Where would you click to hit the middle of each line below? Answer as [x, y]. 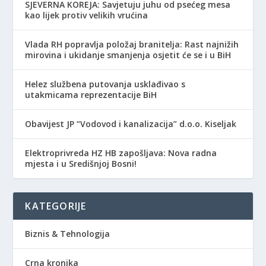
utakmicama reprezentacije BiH [91, 94]
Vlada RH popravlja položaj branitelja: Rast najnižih [132, 44]
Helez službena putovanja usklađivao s [105, 84]
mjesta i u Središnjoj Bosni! [81, 163]
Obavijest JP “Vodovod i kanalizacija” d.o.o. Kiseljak [131, 123]
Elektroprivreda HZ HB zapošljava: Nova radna [121, 153]
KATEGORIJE [56, 206]
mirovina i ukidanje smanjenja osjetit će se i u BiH [128, 55]
